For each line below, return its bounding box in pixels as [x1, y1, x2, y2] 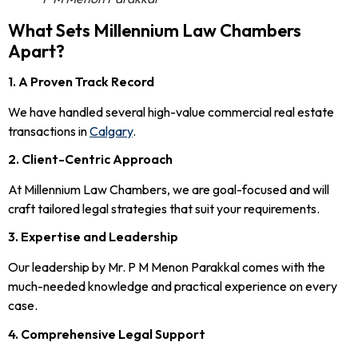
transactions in [8, 122, 89, 139]
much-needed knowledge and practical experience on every [8, 278, 337, 295]
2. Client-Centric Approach [8, 151, 173, 168]
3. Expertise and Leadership [8, 229, 178, 245]
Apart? [8, 39, 65, 62]
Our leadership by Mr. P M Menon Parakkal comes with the [8, 259, 325, 276]
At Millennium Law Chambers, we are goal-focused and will [8, 181, 329, 198]
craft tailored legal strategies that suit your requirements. [8, 201, 320, 217]
